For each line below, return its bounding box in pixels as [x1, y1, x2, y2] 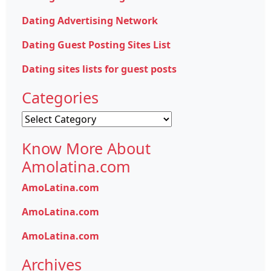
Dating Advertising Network [22, 13, 158, 27]
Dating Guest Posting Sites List [22, 38, 171, 51]
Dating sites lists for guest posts [22, 62, 177, 76]
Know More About [22, 137, 151, 158]
